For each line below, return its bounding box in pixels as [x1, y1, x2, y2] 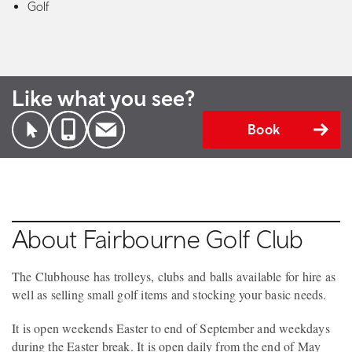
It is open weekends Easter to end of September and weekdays [12, 319, 330, 336]
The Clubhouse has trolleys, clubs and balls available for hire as [12, 268, 336, 285]
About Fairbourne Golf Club [12, 224, 303, 255]
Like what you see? [12, 85, 195, 112]
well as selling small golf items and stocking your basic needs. [12, 286, 327, 303]
